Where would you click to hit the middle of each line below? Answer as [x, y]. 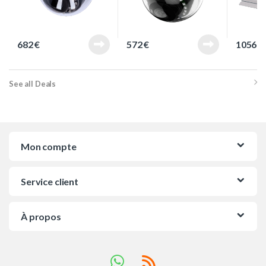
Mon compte [49, 147]
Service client [50, 182]
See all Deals [33, 83]
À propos [41, 217]
